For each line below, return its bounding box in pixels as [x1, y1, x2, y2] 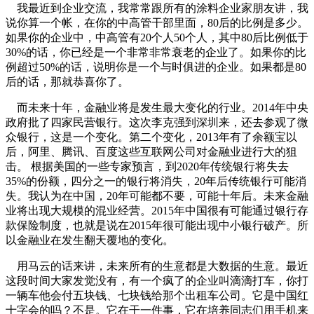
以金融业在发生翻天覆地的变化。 [6, 233, 174, 246]
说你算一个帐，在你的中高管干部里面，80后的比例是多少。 [6, 16, 308, 29]
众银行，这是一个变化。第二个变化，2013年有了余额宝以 [6, 130, 297, 143]
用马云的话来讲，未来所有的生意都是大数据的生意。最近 [6, 259, 308, 272]
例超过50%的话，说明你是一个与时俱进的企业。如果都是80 [6, 60, 306, 73]
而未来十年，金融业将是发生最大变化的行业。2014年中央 [6, 101, 308, 114]
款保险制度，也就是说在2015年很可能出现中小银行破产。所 [6, 219, 308, 231]
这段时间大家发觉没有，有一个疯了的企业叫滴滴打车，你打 [6, 274, 308, 287]
